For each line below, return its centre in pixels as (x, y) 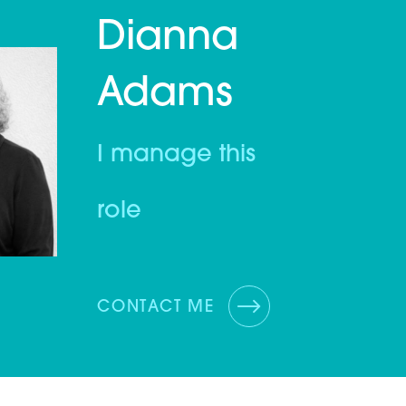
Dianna (168, 39)
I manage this (177, 155)
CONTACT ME (156, 308)
